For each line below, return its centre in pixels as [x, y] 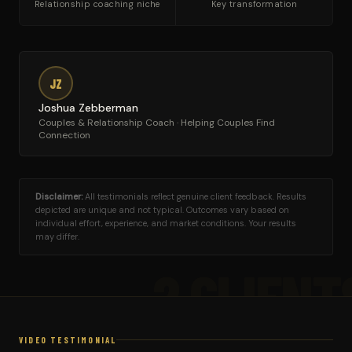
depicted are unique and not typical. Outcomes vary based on [162, 210]
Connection [64, 135]
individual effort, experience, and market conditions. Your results [166, 223]
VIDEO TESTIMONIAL [68, 340]
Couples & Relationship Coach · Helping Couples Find [157, 123]
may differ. [57, 236]
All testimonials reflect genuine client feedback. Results [194, 196]
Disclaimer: [59, 196]
